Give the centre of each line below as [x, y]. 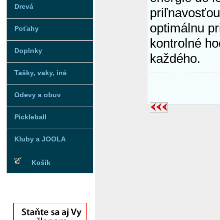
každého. [175, 59]
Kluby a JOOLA [40, 139]
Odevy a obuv [38, 95]
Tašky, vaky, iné [41, 73]
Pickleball [30, 117]
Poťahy [27, 28]
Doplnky [28, 51]
